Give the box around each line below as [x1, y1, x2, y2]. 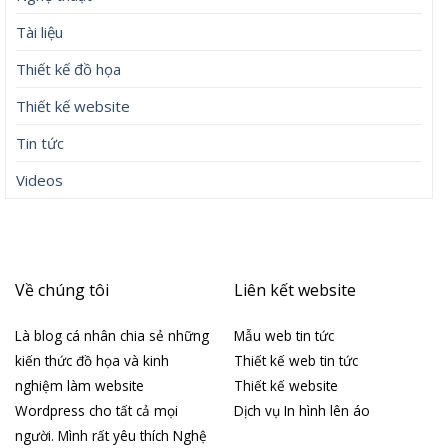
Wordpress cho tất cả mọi [14, 401, 178, 421]
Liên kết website [233, 278, 356, 301]
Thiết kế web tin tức [233, 351, 358, 371]
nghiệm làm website [14, 376, 144, 396]
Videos [16, 169, 63, 190]
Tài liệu [16, 21, 63, 42]
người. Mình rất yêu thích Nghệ [14, 426, 207, 446]
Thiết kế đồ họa [16, 58, 121, 79]
